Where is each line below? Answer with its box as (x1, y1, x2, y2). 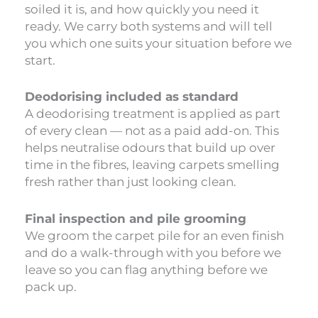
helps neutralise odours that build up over (25, 141, 275, 155)
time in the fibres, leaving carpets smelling (25, 158, 280, 172)
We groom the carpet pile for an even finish (25, 228, 284, 243)
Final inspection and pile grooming (25, 211, 246, 226)
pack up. (25, 279, 77, 294)
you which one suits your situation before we (25, 36, 292, 51)
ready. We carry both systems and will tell (25, 19, 273, 34)
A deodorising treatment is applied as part (25, 106, 280, 121)
